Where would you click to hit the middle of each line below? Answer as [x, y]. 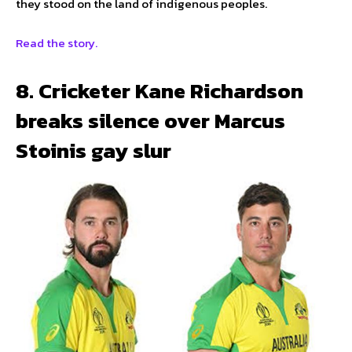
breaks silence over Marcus [150, 120]
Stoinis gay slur [93, 150]
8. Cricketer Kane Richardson [159, 90]
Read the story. [58, 42]
